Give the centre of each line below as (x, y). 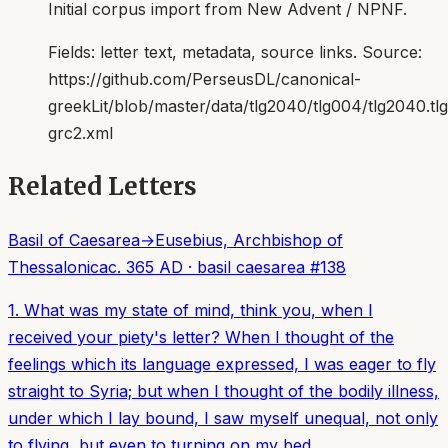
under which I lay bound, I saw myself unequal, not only (223, 418)
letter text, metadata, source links (226, 52)
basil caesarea (251, 267)
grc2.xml (80, 133)
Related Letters (102, 187)
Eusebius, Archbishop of (249, 240)
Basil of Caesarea (74, 240)
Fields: (74, 52)
